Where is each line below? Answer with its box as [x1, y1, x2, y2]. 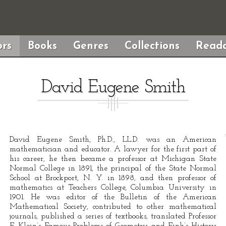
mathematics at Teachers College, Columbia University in [10, 184, 216, 192]
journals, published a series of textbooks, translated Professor [10, 212, 216, 220]
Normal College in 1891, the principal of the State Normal [10, 164, 216, 173]
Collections [124, 41, 180, 51]
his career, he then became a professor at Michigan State [10, 155, 216, 163]
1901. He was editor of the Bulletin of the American [10, 193, 216, 201]
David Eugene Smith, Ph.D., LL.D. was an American [10, 136, 216, 144]
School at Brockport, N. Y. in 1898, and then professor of [10, 174, 216, 182]
